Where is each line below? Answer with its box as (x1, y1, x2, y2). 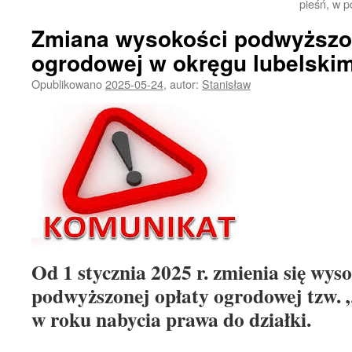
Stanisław (202, 75, 251, 92)
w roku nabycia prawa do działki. (31, 304, 318, 334)
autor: (170, 75, 199, 92)
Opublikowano (31, 75, 102, 92)
